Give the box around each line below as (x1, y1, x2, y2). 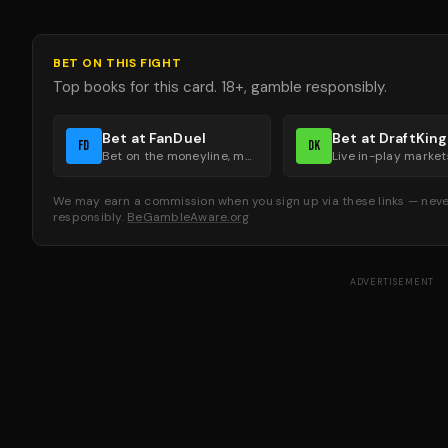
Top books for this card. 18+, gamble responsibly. (53, 77, 387, 97)
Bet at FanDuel (102, 129, 206, 147)
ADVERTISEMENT (349, 276, 435, 288)
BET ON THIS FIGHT (53, 55, 182, 71)
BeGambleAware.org (127, 209, 250, 225)
